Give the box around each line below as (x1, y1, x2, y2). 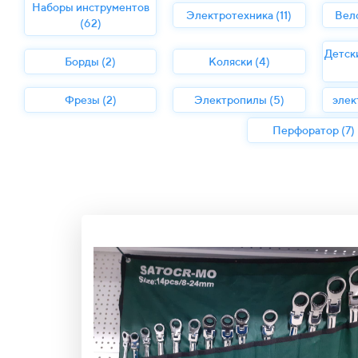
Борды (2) (65, 55, 117, 68)
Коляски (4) (208, 55, 270, 68)
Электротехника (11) (186, 9, 292, 22)
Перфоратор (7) (272, 124, 356, 137)
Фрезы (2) (64, 93, 117, 106)
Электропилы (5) (193, 93, 284, 106)
